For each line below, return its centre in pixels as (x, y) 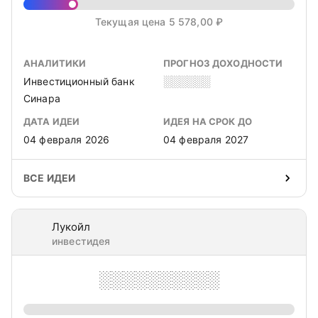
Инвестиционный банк (79, 81)
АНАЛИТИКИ (55, 63)
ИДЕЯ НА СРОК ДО (208, 121)
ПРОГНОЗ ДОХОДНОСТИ (223, 63)
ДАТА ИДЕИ (52, 121)
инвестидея (81, 241)
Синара (42, 98)
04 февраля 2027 (206, 139)
